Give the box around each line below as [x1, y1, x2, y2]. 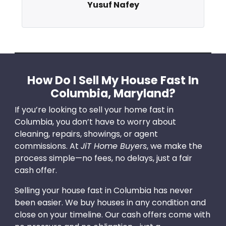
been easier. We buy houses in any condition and [14, 197, 206, 209]
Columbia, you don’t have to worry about [14, 116, 176, 128]
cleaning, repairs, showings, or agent [14, 128, 158, 140]
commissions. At [14, 140, 81, 152]
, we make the [146, 140, 202, 152]
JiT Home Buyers [80, 140, 147, 152]
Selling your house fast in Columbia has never [14, 185, 193, 197]
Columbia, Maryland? [50, 85, 176, 102]
